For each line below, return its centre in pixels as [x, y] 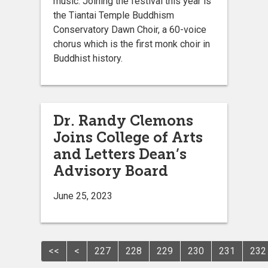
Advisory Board [111, 170]
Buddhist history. [88, 58]
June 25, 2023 [83, 196]
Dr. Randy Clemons [123, 120]
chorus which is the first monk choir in [132, 44]
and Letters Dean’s [120, 154]
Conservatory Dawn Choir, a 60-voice [130, 29]
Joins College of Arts [128, 137]
